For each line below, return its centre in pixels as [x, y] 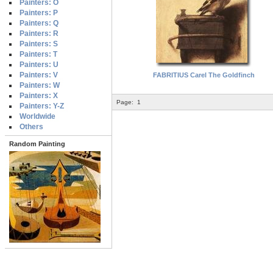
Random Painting [37, 144]
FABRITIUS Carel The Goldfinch [204, 75]
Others [31, 127]
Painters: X [39, 96]
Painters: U [39, 65]
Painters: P [39, 13]
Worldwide [37, 117]
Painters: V [39, 75]
